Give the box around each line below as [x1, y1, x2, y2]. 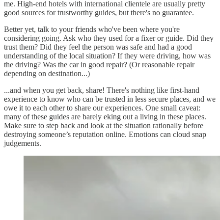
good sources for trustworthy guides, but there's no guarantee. [4, 8, 194, 17]
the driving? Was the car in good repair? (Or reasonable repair [4, 60, 194, 69]
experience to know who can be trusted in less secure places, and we [4, 95, 216, 104]
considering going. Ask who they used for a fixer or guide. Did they [4, 34, 214, 43]
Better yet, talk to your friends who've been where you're [4, 25, 180, 34]
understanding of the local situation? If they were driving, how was [4, 52, 211, 60]
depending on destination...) [4, 69, 90, 78]
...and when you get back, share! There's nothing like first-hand [4, 86, 199, 95]
